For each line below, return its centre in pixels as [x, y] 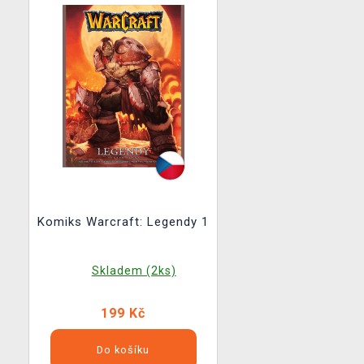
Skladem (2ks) [134, 271]
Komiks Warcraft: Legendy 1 [123, 222]
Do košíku [123, 350]
